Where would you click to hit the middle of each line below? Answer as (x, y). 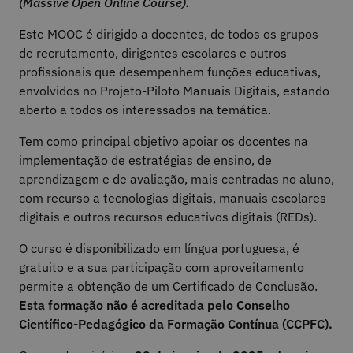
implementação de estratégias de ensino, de (145, 160)
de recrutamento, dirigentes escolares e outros (153, 53)
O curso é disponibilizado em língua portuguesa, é (159, 249)
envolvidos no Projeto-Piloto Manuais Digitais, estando (174, 91)
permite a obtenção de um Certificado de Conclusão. (168, 286)
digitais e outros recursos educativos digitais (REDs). (168, 217)
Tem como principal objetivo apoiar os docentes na (163, 141)
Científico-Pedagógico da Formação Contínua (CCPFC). (176, 324)
